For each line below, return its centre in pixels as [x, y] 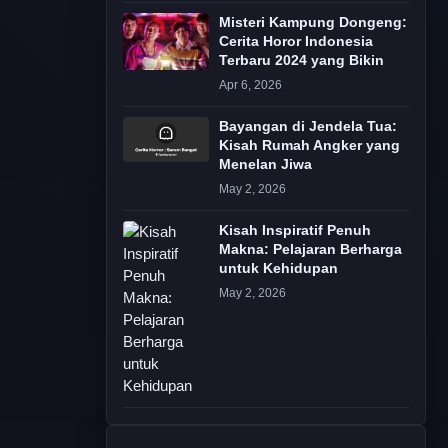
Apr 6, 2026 [250, 85]
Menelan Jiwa [265, 164]
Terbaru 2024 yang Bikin [301, 60]
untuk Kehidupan [278, 268]
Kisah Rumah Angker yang [309, 145]
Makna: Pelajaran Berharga [310, 249]
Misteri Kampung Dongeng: [313, 22]
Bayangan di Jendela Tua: [308, 126]
